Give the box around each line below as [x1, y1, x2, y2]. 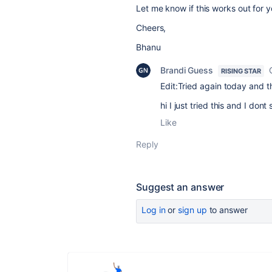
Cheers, [136, 22, 166, 33]
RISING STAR [221, 67, 262, 75]
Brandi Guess [160, 65, 213, 75]
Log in [141, 205, 166, 215]
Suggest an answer [136, 181, 225, 193]
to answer [206, 205, 248, 215]
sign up [178, 205, 207, 215]
